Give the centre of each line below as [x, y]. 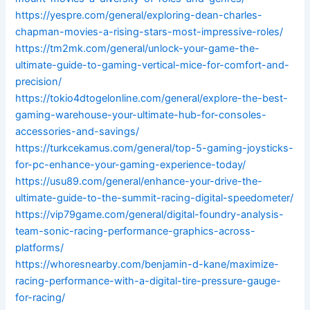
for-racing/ [40, 298]
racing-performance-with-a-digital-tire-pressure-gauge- [148, 281]
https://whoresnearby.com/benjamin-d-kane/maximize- [147, 265]
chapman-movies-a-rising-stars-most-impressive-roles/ [149, 32]
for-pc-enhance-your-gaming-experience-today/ [131, 165]
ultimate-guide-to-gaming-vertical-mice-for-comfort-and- [153, 65]
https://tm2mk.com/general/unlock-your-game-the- [138, 49]
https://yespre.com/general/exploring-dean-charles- [139, 16]
